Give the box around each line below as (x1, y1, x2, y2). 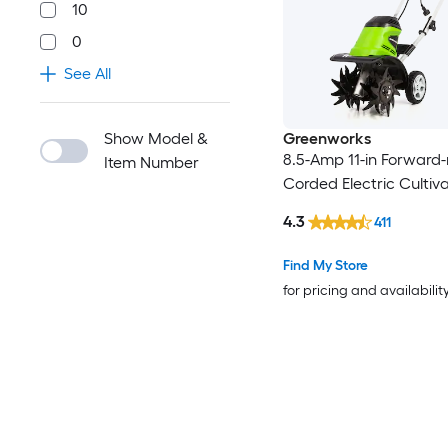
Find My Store (282, 256, 368, 274)
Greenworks (282, 129, 371, 149)
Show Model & (104, 129, 208, 148)
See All (64, 64, 111, 83)
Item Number (104, 153, 199, 172)
